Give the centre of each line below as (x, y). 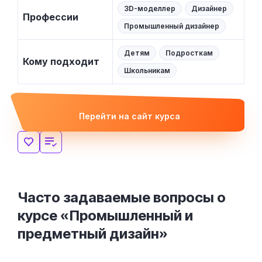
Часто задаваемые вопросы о (122, 198)
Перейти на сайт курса (129, 116)
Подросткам (189, 53)
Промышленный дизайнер (172, 26)
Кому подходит (61, 62)
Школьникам (147, 71)
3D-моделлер (150, 9)
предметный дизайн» (93, 234)
